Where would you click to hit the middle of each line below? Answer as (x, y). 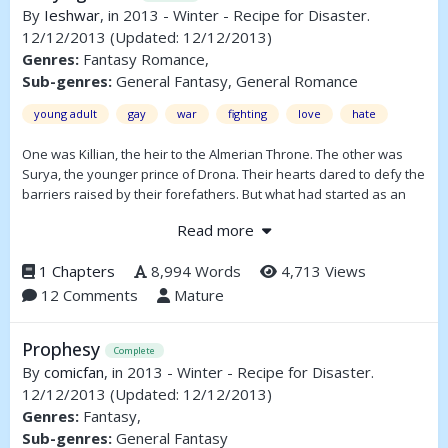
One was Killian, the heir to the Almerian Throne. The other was (212, 154)
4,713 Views (321, 270)
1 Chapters (77, 270)
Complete (134, 351)
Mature (197, 294)
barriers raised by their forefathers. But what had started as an (214, 194)
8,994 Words (194, 270)
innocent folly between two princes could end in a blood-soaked (216, 214)
